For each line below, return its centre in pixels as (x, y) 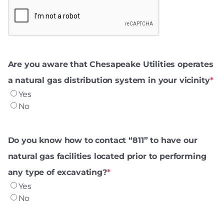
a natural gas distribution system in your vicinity (109, 80)
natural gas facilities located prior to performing (107, 156)
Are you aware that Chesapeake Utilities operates (110, 64)
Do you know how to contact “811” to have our (102, 140)
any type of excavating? (57, 172)
